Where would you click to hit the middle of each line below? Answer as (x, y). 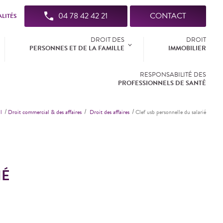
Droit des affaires (110, 112)
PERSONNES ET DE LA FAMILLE (77, 48)
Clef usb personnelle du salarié (171, 112)
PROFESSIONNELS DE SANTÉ (162, 83)
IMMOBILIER (187, 48)
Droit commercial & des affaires (45, 112)
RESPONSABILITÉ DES (173, 75)
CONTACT (168, 16)
